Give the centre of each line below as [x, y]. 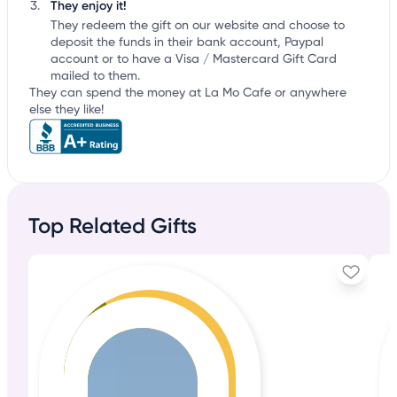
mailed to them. [95, 77]
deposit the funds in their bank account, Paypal [187, 43]
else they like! [66, 110]
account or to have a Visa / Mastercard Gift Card [194, 60]
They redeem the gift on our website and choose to [198, 26]
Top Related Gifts [113, 226]
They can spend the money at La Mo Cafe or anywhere [188, 93]
